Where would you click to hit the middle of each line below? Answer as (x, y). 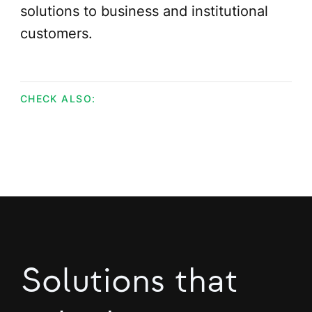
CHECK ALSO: (58, 99)
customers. (56, 34)
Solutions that (130, 281)
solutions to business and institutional (144, 11)
